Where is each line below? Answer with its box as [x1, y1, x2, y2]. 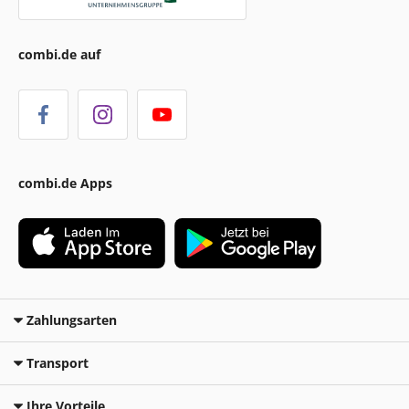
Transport [26, 353, 89, 372]
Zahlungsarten [26, 310, 117, 329]
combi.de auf [18, 45, 100, 63]
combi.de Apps [18, 173, 112, 192]
